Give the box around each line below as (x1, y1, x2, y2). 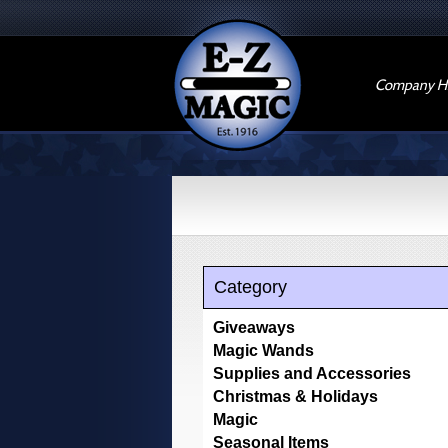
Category (214, 277, 287, 297)
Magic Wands (213, 342, 314, 359)
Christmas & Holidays (213, 388, 378, 405)
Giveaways (213, 319, 295, 336)
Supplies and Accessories (213, 365, 411, 382)
